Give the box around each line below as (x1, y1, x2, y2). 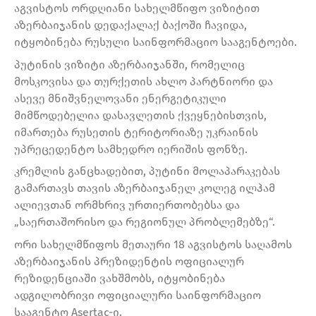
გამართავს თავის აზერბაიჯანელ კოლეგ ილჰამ (14, 181, 275, 195)
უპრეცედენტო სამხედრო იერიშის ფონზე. (14, 142, 248, 156)
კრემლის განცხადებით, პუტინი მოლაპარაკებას (14, 164, 280, 178)
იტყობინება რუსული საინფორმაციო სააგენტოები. (14, 35, 297, 49)
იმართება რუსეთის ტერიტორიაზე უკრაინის (14, 125, 258, 139)
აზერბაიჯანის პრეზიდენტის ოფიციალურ (14, 255, 244, 269)
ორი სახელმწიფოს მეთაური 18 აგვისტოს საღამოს (14, 238, 292, 252)
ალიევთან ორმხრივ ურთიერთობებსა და (14, 198, 240, 212)
